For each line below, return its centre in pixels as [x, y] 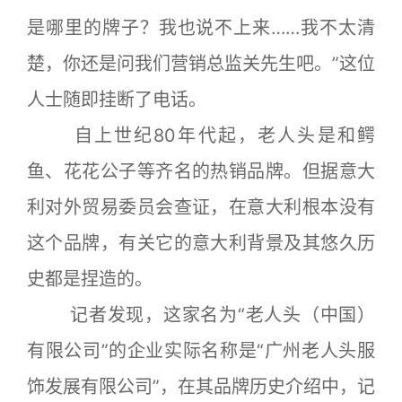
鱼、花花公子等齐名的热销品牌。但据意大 [201, 171]
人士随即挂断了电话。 [117, 100]
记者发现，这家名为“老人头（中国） [201, 315]
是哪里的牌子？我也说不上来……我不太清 [201, 28]
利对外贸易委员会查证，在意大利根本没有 [201, 207]
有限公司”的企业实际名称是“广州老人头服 [201, 351]
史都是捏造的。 [90, 279]
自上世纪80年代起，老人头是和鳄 [201, 135]
